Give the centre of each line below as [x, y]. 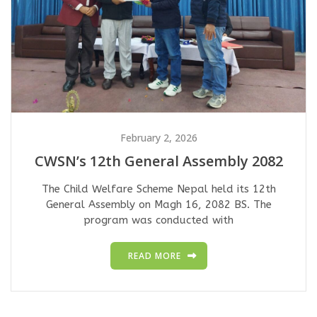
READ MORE [154, 256]
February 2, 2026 [158, 138]
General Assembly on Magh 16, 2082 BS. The [158, 205]
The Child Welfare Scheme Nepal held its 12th [158, 189]
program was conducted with [158, 220]
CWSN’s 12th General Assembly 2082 [158, 161]
